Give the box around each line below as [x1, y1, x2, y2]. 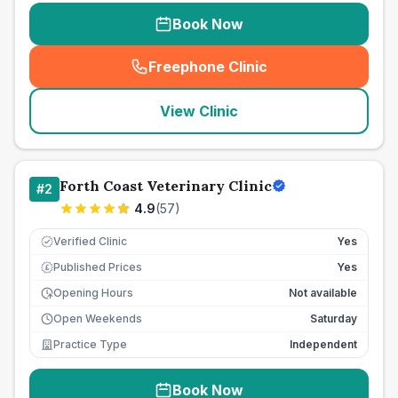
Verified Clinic [53, 235, 127, 248]
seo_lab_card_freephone [203, 67, 380, 85]
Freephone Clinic [148, 58, 267, 76]
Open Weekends [53, 312, 142, 325]
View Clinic [160, 102, 238, 120]
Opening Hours [53, 286, 133, 299]
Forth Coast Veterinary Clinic [60, 177, 272, 195]
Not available [289, 286, 357, 299]
